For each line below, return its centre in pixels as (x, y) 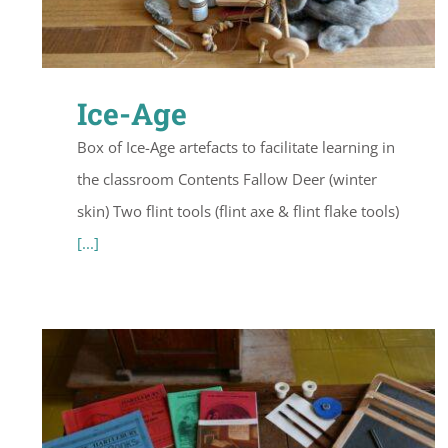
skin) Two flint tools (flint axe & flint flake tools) (238, 211)
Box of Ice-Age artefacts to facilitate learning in (236, 147)
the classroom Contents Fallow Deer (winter (227, 179)
